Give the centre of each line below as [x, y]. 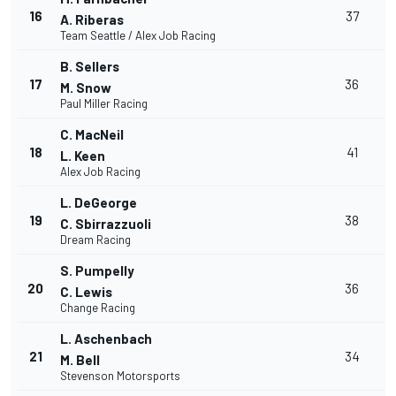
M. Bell [80, 360]
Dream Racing [95, 240]
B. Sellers [90, 67]
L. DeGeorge [99, 203]
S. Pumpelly [97, 271]
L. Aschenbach [106, 339]
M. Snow [86, 88]
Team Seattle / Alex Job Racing [138, 36]
